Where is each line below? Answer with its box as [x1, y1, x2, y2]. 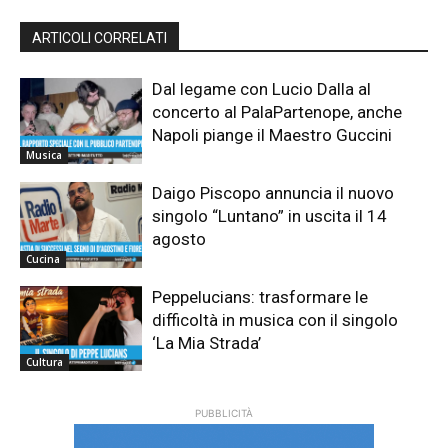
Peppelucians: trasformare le [152, 286, 369, 307]
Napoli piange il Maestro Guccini [152, 125, 393, 146]
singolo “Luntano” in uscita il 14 [152, 206, 388, 227]
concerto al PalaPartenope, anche [152, 102, 403, 123]
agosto [152, 229, 207, 250]
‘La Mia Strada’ [152, 332, 262, 353]
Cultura [26, 355, 63, 370]
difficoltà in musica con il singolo [152, 309, 399, 330]
